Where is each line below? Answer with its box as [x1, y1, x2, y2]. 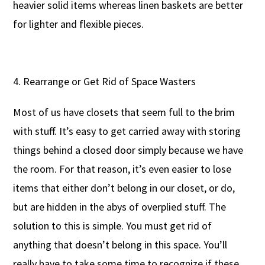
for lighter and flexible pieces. [13, 17, 144, 31]
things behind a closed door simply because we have [13, 143, 244, 157]
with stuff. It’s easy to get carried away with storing [13, 124, 241, 138]
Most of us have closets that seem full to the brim [13, 105, 235, 119]
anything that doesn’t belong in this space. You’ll [13, 238, 228, 252]
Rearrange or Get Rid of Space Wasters [23, 75, 196, 89]
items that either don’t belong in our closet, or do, [13, 181, 235, 195]
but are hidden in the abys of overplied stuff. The [13, 200, 227, 214]
